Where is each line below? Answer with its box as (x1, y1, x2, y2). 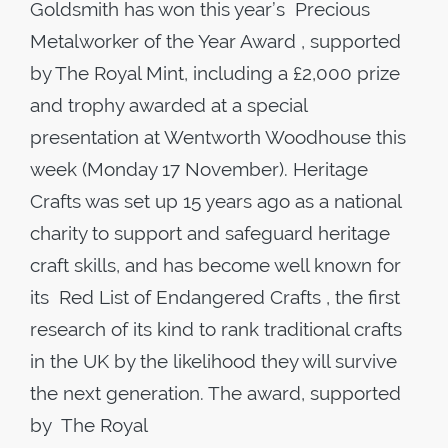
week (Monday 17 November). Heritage (30, 158, 368, 180)
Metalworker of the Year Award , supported (30, 30, 401, 52)
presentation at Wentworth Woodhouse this (30, 126, 406, 148)
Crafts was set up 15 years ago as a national (30, 190, 401, 212)
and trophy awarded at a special (30, 94, 307, 116)
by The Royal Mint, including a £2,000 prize (30, 62, 400, 84)
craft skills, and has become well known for (30, 254, 401, 276)
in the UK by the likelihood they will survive (30, 350, 397, 372)
